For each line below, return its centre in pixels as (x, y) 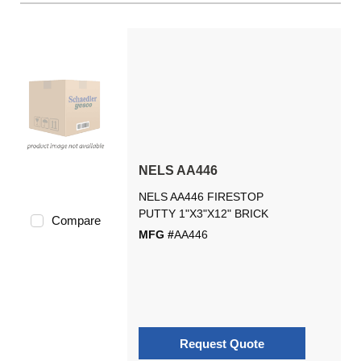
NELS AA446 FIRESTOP (201, 197)
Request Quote (222, 343)
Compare (76, 220)
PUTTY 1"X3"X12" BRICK (203, 214)
